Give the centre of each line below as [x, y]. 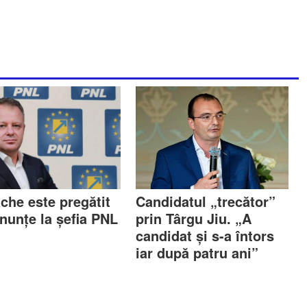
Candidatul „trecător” [206, 201]
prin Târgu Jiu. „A [194, 218]
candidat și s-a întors [205, 235]
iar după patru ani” [197, 252]
